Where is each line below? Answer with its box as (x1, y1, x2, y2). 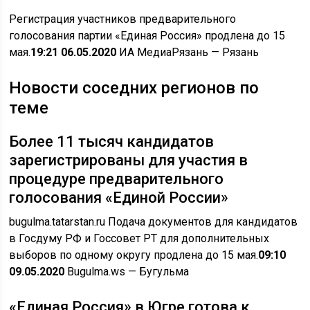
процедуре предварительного (9, 170, 224, 188)
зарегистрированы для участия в (9, 152, 248, 169)
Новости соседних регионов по (9, 78, 259, 98)
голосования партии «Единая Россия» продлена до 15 (9, 29, 286, 42)
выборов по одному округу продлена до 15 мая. (9, 248, 259, 262)
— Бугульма (125, 265, 190, 278)
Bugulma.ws (64, 265, 126, 278)
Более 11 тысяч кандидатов (9, 133, 215, 150)
